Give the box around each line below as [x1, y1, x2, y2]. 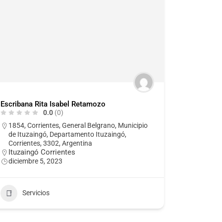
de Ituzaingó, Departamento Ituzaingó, [8, 130, 126, 138]
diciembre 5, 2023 [8, 157, 62, 165]
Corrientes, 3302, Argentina [8, 139, 92, 147]
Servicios [22, 189, 50, 197]
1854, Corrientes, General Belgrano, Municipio [8, 121, 148, 129]
